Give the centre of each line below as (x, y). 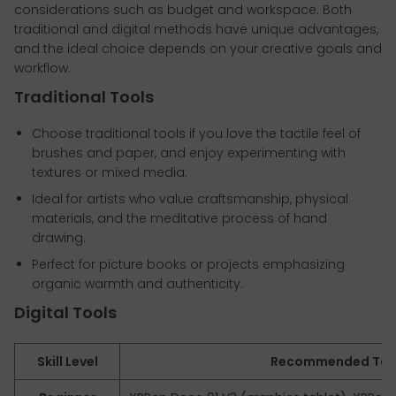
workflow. (42, 68)
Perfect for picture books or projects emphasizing (188, 264)
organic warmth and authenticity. (137, 283)
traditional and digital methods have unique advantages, (196, 29)
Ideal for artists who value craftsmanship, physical (190, 198)
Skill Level (67, 361)
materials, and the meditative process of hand (179, 218)
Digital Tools (65, 312)
